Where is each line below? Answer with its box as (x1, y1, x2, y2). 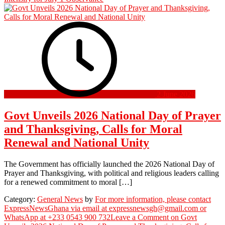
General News (37, 195, 83, 204)
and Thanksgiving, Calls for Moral (4, 123, 182, 136)
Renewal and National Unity (4, 136, 149, 150)
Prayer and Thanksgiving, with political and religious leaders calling (4, 169, 219, 178)
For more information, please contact (95, 195, 211, 204)
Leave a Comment (110, 213, 169, 222)
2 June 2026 (157, 90, 195, 99)
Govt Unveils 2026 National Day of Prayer (4, 109, 221, 123)
